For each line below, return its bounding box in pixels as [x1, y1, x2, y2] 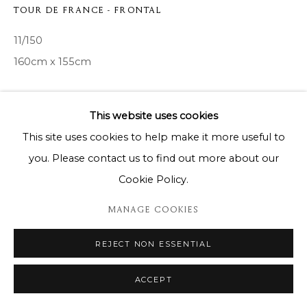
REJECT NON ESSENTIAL [95, 239, 212, 249]
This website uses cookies [89, 110, 218, 122]
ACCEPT [134, 275, 173, 284]
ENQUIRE [14, 126, 58, 136]
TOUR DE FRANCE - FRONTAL [14, 4, 162, 16]
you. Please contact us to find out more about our [28, 152, 279, 164]
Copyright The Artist [14, 90, 115, 103]
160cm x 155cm [14, 55, 91, 68]
